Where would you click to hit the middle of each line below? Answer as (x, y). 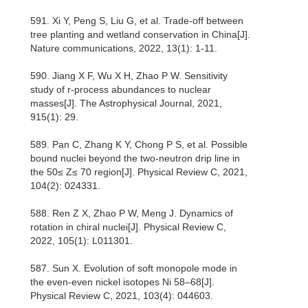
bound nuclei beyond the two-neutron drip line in (135, 158)
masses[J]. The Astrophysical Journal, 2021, (126, 103)
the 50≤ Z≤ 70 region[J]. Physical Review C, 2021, (139, 172)
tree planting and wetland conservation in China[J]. (140, 35)
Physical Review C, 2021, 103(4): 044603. (122, 296)
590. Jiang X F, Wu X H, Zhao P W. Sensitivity (129, 76)
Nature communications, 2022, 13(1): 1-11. (124, 48)
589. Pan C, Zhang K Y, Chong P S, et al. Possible (139, 145)
